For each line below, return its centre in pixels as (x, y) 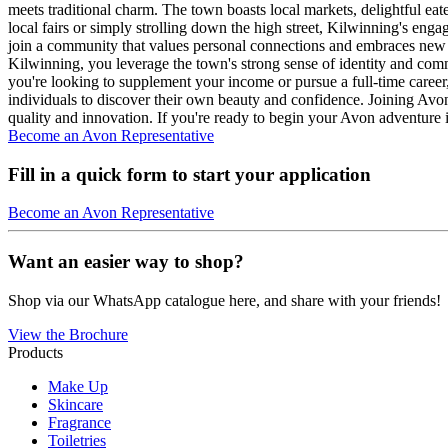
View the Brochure (68, 334)
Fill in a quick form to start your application (189, 174)
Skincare (75, 404)
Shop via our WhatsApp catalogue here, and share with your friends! (224, 300)
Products (35, 352)
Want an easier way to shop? (126, 261)
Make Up (78, 386)
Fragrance (79, 422)
